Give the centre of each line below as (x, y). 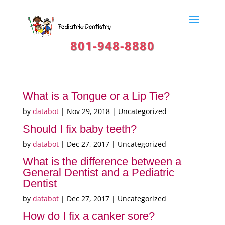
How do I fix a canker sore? (88, 216)
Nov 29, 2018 (88, 111)
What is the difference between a (102, 161)
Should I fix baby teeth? (79, 129)
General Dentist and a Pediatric (98, 173)
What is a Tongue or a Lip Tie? (96, 96)
